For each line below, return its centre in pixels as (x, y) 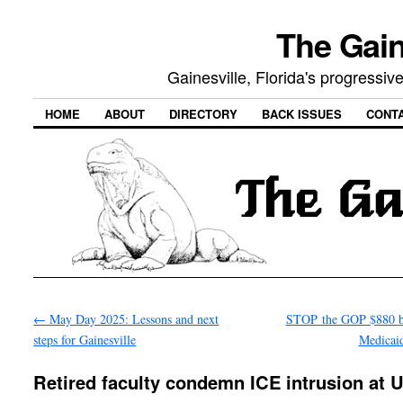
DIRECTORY (204, 114)
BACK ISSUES (302, 114)
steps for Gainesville (85, 339)
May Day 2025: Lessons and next (133, 318)
